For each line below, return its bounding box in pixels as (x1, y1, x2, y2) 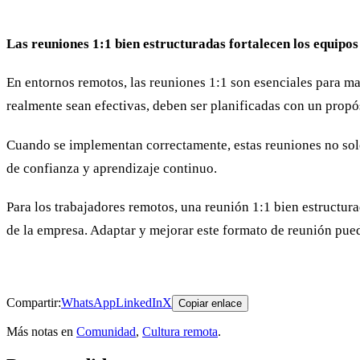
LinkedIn (116, 296, 162, 310)
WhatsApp (61, 296, 116, 310)
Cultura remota (142, 325, 218, 339)
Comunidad (76, 325, 136, 339)
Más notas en (6, 325, 73, 339)
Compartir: (6, 296, 61, 310)
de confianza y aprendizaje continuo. (6, 160, 217, 176)
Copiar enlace (178, 297, 242, 310)
